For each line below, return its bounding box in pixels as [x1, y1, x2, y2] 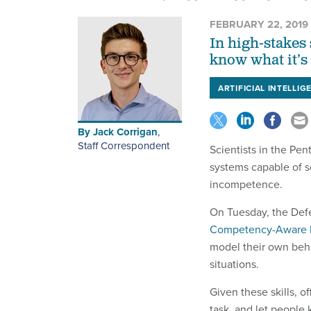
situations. [210, 255, 259, 271]
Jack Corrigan [93, 124, 158, 140]
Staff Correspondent [78, 137, 169, 153]
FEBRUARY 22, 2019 [210, 16, 308, 32]
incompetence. [210, 176, 283, 192]
